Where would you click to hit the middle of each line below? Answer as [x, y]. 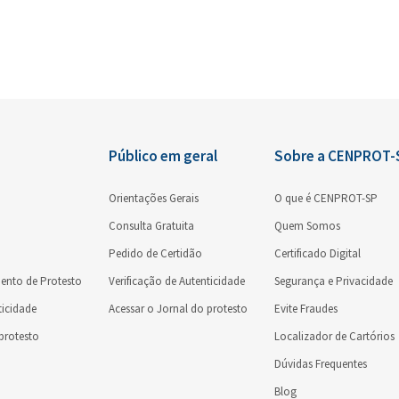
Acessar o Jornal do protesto [178, 309]
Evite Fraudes [306, 309]
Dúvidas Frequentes [321, 364]
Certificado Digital [318, 253]
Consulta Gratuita [151, 226]
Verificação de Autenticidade [177, 281]
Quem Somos [307, 226]
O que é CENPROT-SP [326, 198]
